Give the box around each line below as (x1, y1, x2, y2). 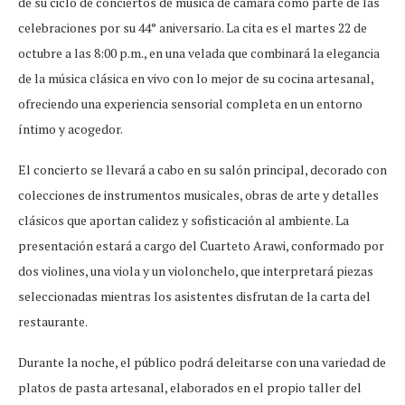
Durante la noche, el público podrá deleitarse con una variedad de (18, 353, 386, 372)
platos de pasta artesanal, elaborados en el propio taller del (18, 379, 362, 397)
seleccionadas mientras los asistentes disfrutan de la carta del (18, 287, 371, 306)
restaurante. (18, 313, 88, 331)
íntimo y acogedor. (18, 120, 123, 138)
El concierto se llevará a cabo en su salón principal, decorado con (18, 161, 387, 179)
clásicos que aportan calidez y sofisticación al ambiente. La (18, 212, 349, 230)
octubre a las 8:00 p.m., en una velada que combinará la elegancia (18, 44, 380, 62)
